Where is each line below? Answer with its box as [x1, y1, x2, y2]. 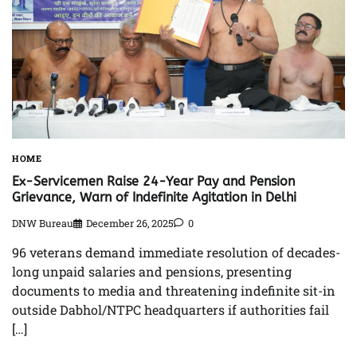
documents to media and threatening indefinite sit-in [12, 282, 335, 300]
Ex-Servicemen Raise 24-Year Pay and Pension [12, 173, 295, 189]
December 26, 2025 [86, 217, 174, 230]
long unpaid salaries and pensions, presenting [12, 263, 292, 280]
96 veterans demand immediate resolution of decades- [12, 244, 340, 261]
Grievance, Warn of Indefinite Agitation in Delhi [12, 189, 296, 205]
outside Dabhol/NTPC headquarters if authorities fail [12, 301, 329, 319]
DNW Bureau [12, 217, 73, 230]
